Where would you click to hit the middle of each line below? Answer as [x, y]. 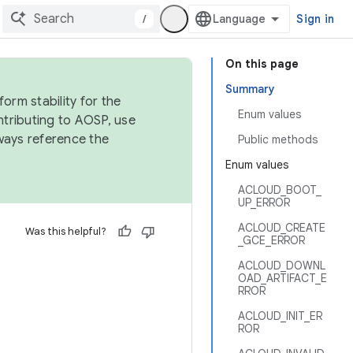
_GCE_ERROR [271, 240]
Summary [250, 89]
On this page [262, 64]
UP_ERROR [264, 203]
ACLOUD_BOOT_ [280, 190]
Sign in [315, 19]
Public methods [278, 139]
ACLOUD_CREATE [282, 228]
